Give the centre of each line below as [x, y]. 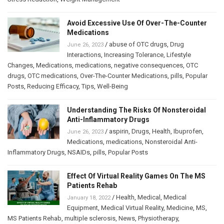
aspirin [119, 131]
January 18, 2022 [89, 198]
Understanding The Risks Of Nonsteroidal [136, 110]
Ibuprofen [188, 131]
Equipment [82, 208]
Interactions [84, 55]
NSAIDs [79, 152]
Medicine [180, 208]
